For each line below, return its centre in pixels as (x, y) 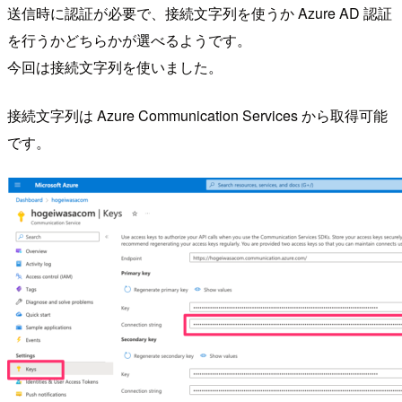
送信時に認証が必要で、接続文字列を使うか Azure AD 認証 (200, 13)
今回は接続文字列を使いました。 (115, 66)
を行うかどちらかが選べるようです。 (129, 39)
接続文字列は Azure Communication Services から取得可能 (197, 115)
